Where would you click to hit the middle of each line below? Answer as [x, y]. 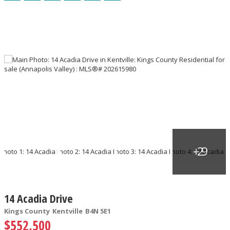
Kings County [27, 211]
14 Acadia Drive [39, 198]
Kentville [68, 211]
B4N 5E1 [98, 211]
